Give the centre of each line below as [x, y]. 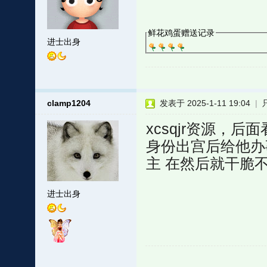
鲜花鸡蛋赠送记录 [181, 33]
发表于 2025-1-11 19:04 [205, 103]
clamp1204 [69, 103]
